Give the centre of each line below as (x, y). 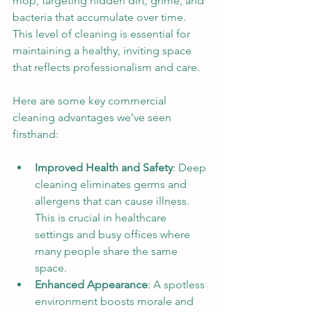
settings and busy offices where (114, 234)
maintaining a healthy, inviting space (103, 50)
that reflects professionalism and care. (106, 67)
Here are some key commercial (91, 101)
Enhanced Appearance (91, 284)
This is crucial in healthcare (102, 218)
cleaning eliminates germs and (112, 184)
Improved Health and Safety (104, 167)
